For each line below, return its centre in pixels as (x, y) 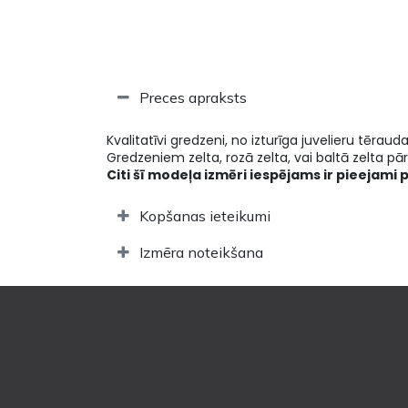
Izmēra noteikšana (201, 253)
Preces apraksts (193, 98)
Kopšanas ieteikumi (205, 216)
